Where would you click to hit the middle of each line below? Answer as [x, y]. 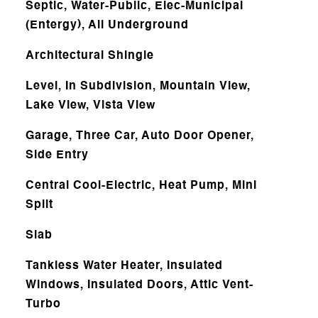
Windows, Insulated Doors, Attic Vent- [139, 285]
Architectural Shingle [89, 56]
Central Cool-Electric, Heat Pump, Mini [141, 186]
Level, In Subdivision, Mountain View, [138, 86]
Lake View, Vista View [90, 105]
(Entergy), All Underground [107, 25]
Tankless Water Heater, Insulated [124, 266]
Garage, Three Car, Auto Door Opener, [139, 136]
